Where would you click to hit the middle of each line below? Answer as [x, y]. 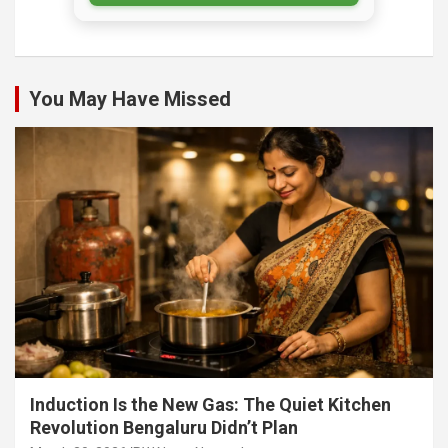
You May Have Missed [130, 99]
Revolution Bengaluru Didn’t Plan [164, 427]
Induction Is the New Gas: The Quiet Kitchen [210, 404]
